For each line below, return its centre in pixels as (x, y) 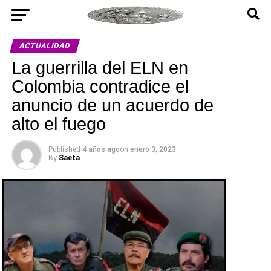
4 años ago (101, 149)
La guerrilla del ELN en (100, 68)
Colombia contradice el (100, 87)
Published (64, 149)
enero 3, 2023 (153, 149)
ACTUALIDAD (44, 46)
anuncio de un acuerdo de (112, 105)
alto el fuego (58, 124)
